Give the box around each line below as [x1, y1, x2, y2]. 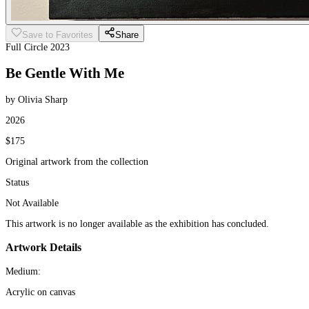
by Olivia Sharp [6, 94, 68, 105]
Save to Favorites [22, 30, 93, 40]
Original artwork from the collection [6, 156, 148, 167]
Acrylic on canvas [6, 286, 75, 297]
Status [6, 177, 29, 188]
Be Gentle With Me [6, 65, 124, 82]
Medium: [6, 266, 41, 277]
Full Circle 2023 [6, 42, 70, 52]
